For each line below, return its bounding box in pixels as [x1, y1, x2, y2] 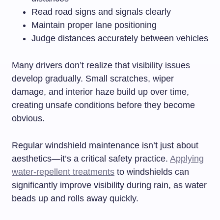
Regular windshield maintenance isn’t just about [12, 140, 198, 150]
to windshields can [114, 166, 189, 177]
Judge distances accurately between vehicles [31, 33, 208, 43]
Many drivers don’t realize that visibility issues [12, 60, 190, 70]
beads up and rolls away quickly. [12, 193, 138, 203]
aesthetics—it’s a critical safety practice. [12, 153, 170, 164]
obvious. [12, 113, 45, 123]
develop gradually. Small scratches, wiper [12, 73, 174, 83]
